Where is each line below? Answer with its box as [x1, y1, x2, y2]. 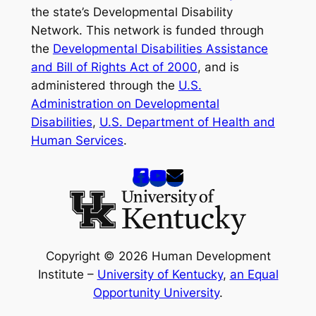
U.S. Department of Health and [99, 114, 275, 129]
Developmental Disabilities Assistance [52, 41, 268, 56]
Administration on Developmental [30, 96, 219, 111]
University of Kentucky [97, 267, 223, 282]
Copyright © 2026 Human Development [45, 249, 271, 264]
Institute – [37, 267, 97, 282]
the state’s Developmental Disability [30, 4, 233, 19]
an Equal [229, 267, 279, 282]
